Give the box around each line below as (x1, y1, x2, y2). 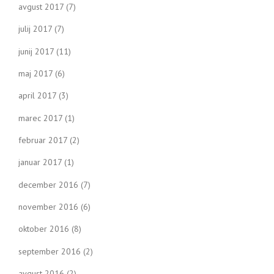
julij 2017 (18, 23, 52, 35)
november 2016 (18, 201, 78, 212)
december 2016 (18, 179, 78, 190)
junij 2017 (18, 45, 54, 57)
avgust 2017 (18, 1, 64, 13)
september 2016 (18, 245, 81, 257)
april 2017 (18, 90, 56, 102)
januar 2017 (18, 157, 62, 168)
